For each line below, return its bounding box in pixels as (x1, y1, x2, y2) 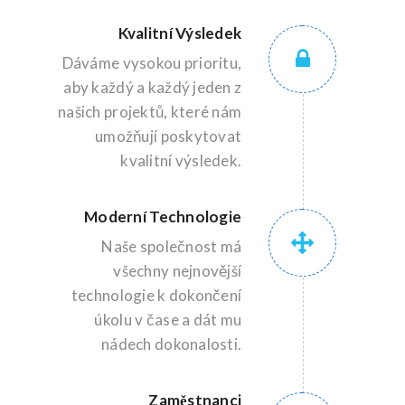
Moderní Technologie (84, 207, 242, 226)
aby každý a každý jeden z (63, 78, 242, 97)
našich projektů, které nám (58, 102, 242, 121)
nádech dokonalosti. (101, 334, 242, 353)
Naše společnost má (101, 237, 242, 256)
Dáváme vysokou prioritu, (61, 53, 242, 72)
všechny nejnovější (113, 261, 242, 280)
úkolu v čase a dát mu (94, 310, 242, 329)
